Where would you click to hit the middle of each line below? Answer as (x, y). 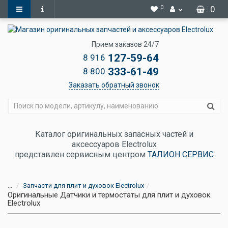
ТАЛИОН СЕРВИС (180, 154)
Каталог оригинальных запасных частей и (114, 134)
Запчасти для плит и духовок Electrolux (83, 186)
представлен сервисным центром (81, 154)
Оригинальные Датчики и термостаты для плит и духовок (109, 195)
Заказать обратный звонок (114, 85)
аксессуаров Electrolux (114, 144)
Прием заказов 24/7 (125, 44)
